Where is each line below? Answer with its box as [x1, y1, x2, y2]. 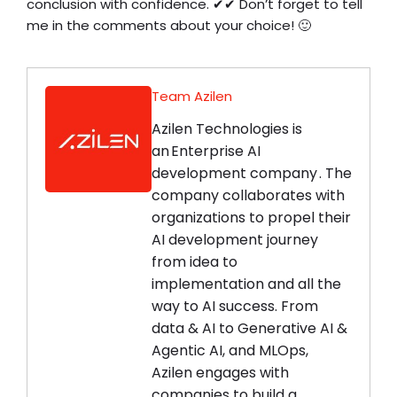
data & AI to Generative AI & [152, 318, 347, 339]
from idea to [152, 252, 237, 273]
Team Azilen [152, 87, 232, 106]
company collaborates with [152, 185, 345, 206]
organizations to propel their [152, 207, 351, 229]
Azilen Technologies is [152, 119, 302, 140]
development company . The [152, 163, 352, 184]
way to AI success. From [152, 296, 318, 317]
